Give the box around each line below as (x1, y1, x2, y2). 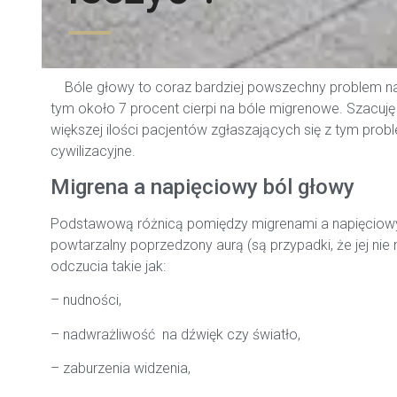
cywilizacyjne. (51, 142, 136, 160)
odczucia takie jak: (51, 258, 166, 275)
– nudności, (51, 292, 121, 309)
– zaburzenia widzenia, (51, 360, 191, 378)
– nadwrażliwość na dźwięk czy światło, (51, 325, 300, 343)
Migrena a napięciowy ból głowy (51, 175, 354, 199)
